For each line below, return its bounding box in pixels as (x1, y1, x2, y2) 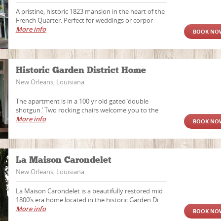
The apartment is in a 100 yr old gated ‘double (15, 97, 148, 106)
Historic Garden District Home (15, 65, 148, 75)
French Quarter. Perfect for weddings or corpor (15, 16, 153, 25)
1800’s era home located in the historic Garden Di (15, 195, 158, 204)
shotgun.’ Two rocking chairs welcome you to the (15, 106, 158, 114)
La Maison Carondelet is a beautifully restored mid (15, 186, 163, 195)
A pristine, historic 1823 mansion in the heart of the (15, 7, 165, 16)
